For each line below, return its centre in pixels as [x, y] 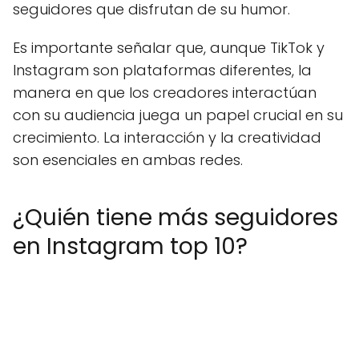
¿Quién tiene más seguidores [175, 218]
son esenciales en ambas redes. [128, 160]
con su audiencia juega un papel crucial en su [178, 115]
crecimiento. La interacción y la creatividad [167, 137]
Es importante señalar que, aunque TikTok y [169, 48]
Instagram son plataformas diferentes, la [162, 70]
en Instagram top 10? [130, 246]
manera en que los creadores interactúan [165, 93]
